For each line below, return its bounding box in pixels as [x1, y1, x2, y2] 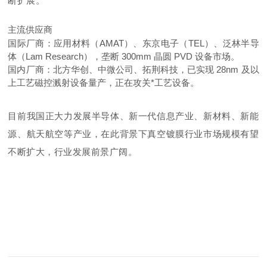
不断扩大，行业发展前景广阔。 [8, 147, 138, 157]
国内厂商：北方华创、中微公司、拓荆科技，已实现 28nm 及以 [8, 64, 259, 75]
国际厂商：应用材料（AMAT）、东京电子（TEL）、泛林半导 [8, 38, 259, 49]
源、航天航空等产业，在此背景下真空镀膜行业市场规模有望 [8, 129, 259, 139]
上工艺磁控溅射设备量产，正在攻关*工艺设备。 [8, 77, 200, 88]
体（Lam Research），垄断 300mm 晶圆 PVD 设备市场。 [8, 51, 240, 62]
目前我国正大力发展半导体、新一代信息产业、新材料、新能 [8, 111, 259, 122]
